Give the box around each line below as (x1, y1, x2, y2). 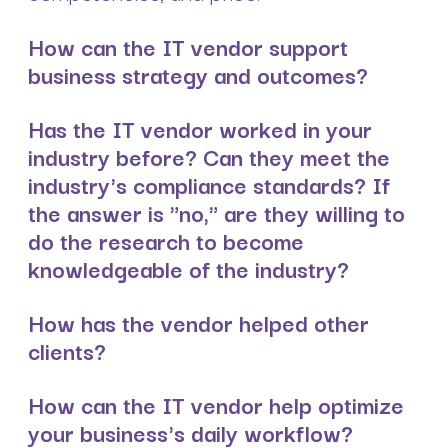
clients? (28, 332, 106, 369)
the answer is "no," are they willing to (28, 193, 405, 230)
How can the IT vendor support (28, 27, 348, 64)
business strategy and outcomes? (28, 55, 368, 92)
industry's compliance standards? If (28, 165, 390, 202)
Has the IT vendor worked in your (28, 109, 372, 146)
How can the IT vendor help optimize (28, 386, 404, 423)
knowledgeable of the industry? (28, 249, 349, 286)
